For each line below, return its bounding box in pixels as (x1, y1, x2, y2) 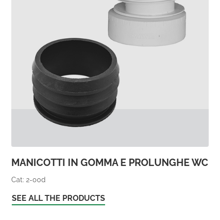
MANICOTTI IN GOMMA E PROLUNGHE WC (11, 157, 208, 169)
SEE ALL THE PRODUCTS (12, 193, 105, 203)
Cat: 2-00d (11, 176, 46, 184)
